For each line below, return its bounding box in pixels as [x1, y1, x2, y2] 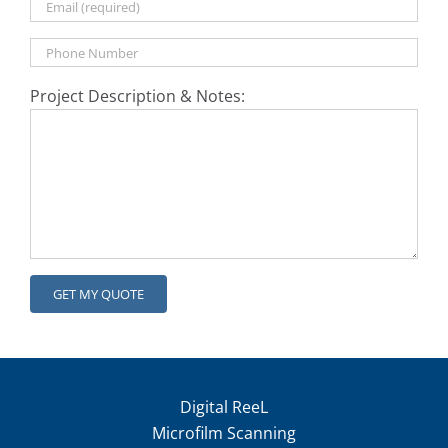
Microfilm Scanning [152, 422, 296, 445]
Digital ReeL [180, 396, 268, 419]
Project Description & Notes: [30, 85, 245, 108]
